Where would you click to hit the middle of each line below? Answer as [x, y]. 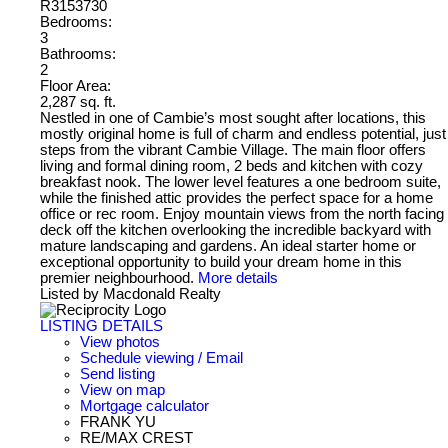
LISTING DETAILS [101, 325]
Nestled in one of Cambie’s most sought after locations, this [233, 117]
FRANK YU [118, 421]
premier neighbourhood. [117, 277]
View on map [122, 389]
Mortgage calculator [144, 405]
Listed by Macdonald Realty [130, 293]
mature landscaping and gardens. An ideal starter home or [228, 245]
